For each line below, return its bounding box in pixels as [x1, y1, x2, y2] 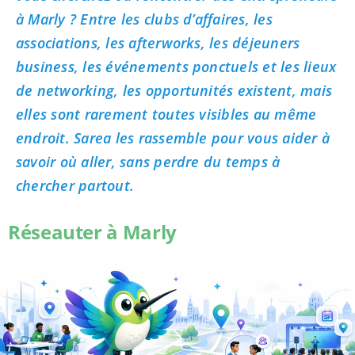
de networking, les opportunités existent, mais [15, 80, 333, 100]
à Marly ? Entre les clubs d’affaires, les [15, 9, 273, 29]
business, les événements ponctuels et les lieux [15, 56, 337, 76]
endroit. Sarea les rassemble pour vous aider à [15, 128, 330, 147]
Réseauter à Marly [7, 218, 177, 245]
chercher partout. [15, 175, 135, 195]
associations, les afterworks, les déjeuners [15, 32, 300, 52]
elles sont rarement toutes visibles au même [15, 104, 317, 124]
